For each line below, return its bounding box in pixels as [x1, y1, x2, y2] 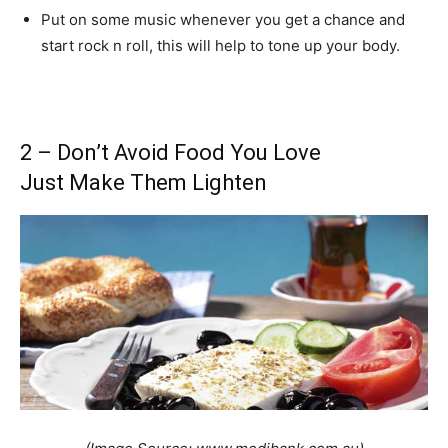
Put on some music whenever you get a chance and [41, 10, 405, 30]
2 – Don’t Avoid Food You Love [20, 140, 321, 166]
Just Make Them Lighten [20, 170, 267, 196]
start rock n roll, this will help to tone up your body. [41, 36, 400, 56]
